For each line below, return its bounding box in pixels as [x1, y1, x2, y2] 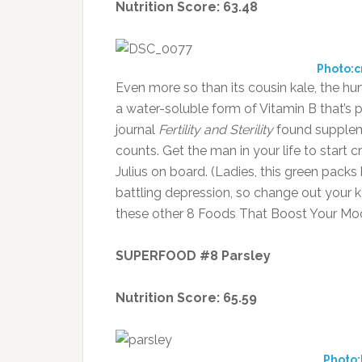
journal [116, 122, 158, 138]
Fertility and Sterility [158, 122, 273, 138]
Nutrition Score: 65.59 [116, 290, 257, 306]
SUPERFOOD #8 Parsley [116, 248, 271, 264]
